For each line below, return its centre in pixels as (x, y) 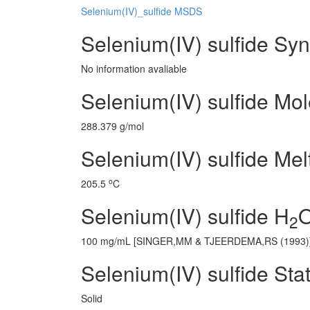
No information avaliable (134, 69)
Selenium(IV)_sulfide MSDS (142, 11)
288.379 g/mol (112, 126)
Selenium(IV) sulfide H (185, 216)
